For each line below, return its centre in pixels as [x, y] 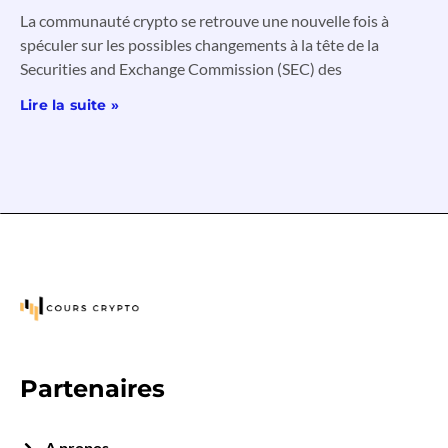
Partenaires [92, 389]
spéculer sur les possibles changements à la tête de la [199, 44]
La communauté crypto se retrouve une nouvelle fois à [204, 20]
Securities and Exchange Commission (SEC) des [181, 68]
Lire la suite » [69, 104]
